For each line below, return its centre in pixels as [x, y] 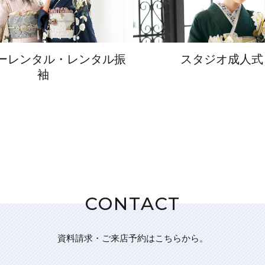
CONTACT [132, 204]
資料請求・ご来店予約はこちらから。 [132, 238]
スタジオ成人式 [222, 59]
